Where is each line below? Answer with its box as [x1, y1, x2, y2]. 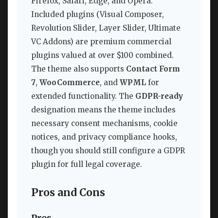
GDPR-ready [135, 91, 183, 101]
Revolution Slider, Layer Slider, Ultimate [31, 23, 181, 33]
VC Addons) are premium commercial [31, 36, 171, 46]
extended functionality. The [31, 91, 135, 101]
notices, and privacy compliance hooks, [31, 132, 177, 142]
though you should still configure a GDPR [31, 145, 185, 155]
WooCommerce [39, 77, 100, 87]
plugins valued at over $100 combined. [31, 50, 174, 60]
